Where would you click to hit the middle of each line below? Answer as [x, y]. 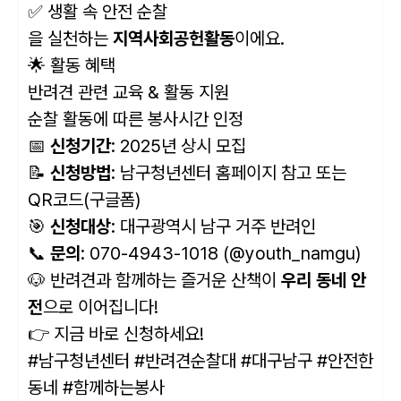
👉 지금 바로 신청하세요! [116, 334]
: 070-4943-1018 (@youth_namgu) [221, 254]
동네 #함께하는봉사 [96, 388]
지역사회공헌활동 [174, 39]
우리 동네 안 [324, 281]
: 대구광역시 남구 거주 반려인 [213, 227]
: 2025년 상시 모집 [179, 146]
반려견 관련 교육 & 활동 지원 [128, 93]
